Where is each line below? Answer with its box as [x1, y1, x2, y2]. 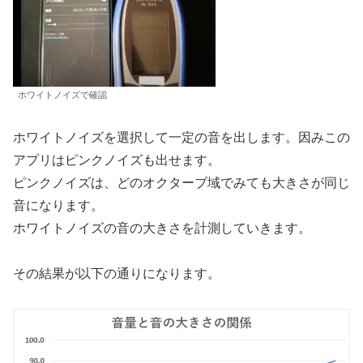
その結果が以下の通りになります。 [13, 267, 220, 281]
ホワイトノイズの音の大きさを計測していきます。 [13, 220, 311, 235]
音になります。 [13, 198, 104, 212]
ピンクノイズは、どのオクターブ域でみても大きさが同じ [13, 175, 350, 190]
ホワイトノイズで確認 [18, 89, 107, 100]
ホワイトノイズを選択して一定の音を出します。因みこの [13, 130, 350, 144]
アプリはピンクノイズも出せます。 [13, 152, 220, 167]
